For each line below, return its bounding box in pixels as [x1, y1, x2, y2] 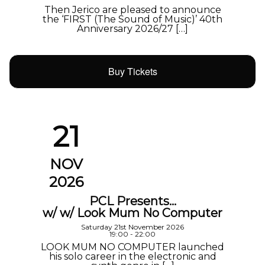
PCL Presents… [89, 194, 176, 209]
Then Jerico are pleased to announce [44, 4, 221, 15]
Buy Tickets [108, 64, 157, 79]
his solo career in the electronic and [49, 251, 216, 263]
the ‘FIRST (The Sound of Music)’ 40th [43, 13, 222, 25]
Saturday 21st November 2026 [81, 222, 184, 232]
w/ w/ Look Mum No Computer [43, 206, 222, 221]
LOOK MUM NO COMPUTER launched [41, 241, 224, 253]
